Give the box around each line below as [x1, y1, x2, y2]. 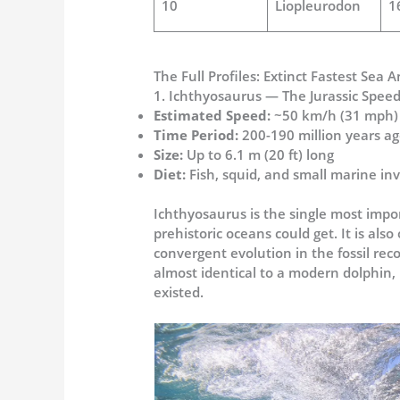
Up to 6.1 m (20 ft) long [187, 145, 335, 163]
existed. [154, 283, 204, 302]
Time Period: [154, 125, 243, 144]
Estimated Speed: [154, 105, 275, 124]
